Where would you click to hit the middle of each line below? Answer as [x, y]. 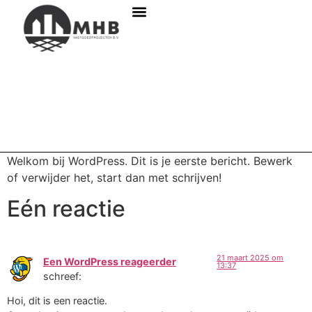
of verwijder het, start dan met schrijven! [114, 177]
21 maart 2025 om [250, 257]
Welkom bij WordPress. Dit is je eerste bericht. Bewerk [150, 161]
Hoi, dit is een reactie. [57, 301]
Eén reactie [66, 208]
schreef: [62, 276]
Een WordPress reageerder [110, 261]
